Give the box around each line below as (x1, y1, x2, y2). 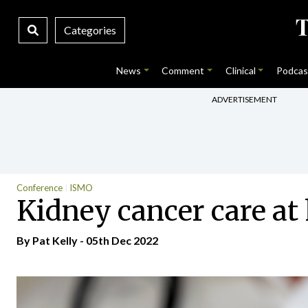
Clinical (225, 65, 256, 76)
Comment (162, 65, 205, 76)
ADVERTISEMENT (212, 93, 277, 104)
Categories (63, 23, 116, 36)
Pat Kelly (32, 234, 78, 247)
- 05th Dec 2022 (78, 234, 158, 247)
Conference (16, 182, 63, 193)
